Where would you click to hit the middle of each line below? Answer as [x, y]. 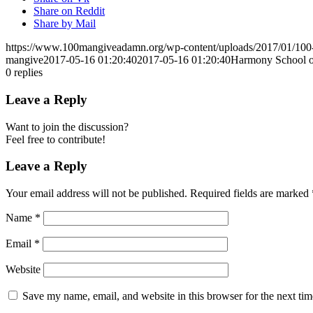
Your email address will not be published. [96, 194]
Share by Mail [65, 24]
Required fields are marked [251, 194]
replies [28, 73]
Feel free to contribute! [56, 139]
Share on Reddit [69, 11]
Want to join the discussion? [67, 126]
